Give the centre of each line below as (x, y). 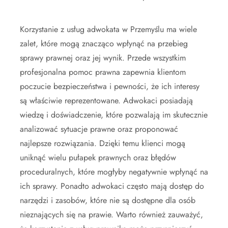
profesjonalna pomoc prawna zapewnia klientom (103, 72)
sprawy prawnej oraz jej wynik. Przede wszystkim (103, 58)
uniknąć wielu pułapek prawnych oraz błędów (98, 157)
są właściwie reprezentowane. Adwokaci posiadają (106, 100)
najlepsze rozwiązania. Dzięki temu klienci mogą (103, 143)
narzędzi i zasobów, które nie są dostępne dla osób (108, 200)
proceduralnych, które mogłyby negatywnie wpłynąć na (114, 172)
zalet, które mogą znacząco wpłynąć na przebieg (104, 43)
